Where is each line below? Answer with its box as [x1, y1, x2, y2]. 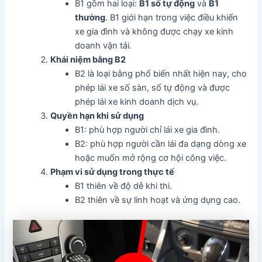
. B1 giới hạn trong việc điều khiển [105, 12, 239, 23]
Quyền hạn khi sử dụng [50, 111, 144, 122]
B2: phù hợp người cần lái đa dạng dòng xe [75, 139, 247, 150]
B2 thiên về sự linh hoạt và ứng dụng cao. [75, 195, 241, 206]
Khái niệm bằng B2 [50, 54, 126, 65]
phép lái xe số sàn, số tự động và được [75, 82, 230, 94]
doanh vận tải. [75, 40, 132, 51]
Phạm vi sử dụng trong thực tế [50, 167, 175, 178]
